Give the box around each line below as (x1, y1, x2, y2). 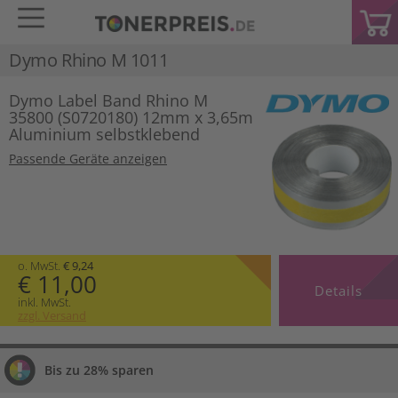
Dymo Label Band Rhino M (9, 90, 208, 111)
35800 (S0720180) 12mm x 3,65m (9, 107, 253, 128)
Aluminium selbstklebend (9, 123, 200, 145)
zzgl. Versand (18, 306, 86, 323)
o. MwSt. (18, 257, 63, 274)
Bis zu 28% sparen (44, 361, 154, 378)
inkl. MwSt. (18, 293, 71, 310)
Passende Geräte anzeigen (9, 150, 167, 167)
